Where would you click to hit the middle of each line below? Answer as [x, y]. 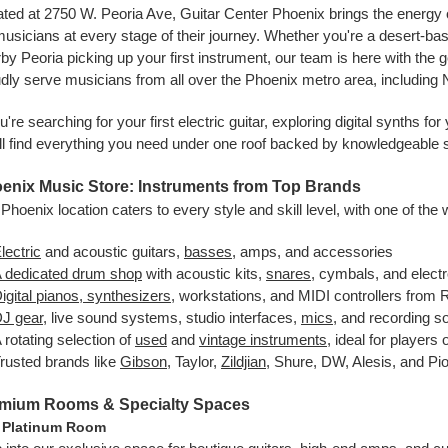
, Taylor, [194, 361]
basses [208, 251]
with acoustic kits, [204, 273]
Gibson [143, 361]
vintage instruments [263, 339]
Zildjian [243, 361]
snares [288, 273]
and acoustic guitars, [112, 251]
